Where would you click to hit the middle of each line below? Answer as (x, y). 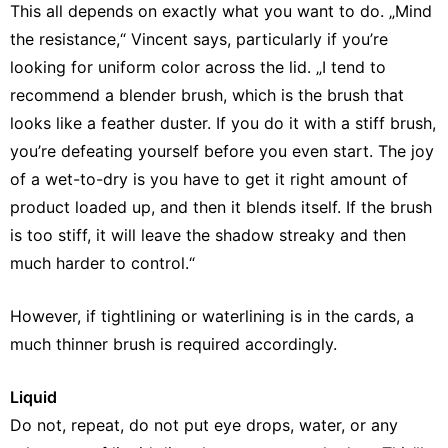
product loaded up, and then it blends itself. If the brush (221, 207)
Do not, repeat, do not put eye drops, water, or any (204, 425)
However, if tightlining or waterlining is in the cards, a (212, 316)
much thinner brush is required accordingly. (173, 344)
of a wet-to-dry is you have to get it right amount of (209, 179)
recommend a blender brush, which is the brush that (207, 95)
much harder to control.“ (102, 263)
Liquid (33, 397)
